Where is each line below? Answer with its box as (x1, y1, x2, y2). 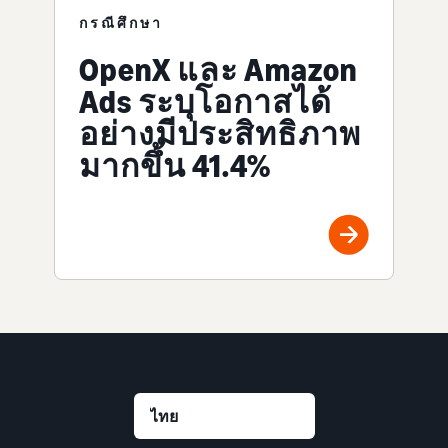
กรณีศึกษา (79, 14, 163, 32)
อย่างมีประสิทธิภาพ (79, 115, 361, 154)
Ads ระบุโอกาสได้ (79, 83, 332, 122)
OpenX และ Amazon (79, 51, 357, 90)
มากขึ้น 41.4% (79, 147, 271, 186)
